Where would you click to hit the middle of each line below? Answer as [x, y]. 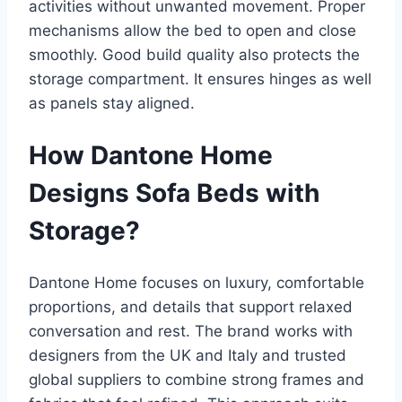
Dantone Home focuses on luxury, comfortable [197, 282]
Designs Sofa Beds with [174, 193]
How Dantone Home [151, 156]
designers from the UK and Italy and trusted [188, 355]
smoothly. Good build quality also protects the [194, 55]
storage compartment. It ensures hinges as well [200, 79]
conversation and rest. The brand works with [191, 331]
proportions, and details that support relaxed [191, 306]
